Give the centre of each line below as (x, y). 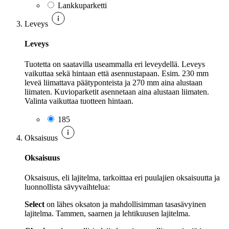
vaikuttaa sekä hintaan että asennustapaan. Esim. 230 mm (117, 73)
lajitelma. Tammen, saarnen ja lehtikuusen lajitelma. (107, 214)
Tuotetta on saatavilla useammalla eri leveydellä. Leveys (115, 64)
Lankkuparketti (82, 6)
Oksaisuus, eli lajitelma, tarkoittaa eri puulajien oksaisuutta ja (122, 178)
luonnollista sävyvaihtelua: (67, 187)
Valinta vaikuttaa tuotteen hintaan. (79, 101)
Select (35, 204)
